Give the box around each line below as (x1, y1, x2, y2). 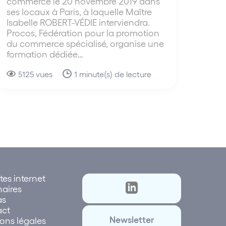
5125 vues (18, 69, 52, 79)
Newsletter (109, 213, 154, 224)
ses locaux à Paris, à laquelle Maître (6, 6, 152, 17)
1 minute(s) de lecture (74, 69, 151, 79)
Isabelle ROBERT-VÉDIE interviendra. (6, 16, 150, 27)
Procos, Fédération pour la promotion (6, 27, 159, 38)
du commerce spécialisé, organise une (6, 37, 164, 48)
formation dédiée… (6, 48, 83, 59)
